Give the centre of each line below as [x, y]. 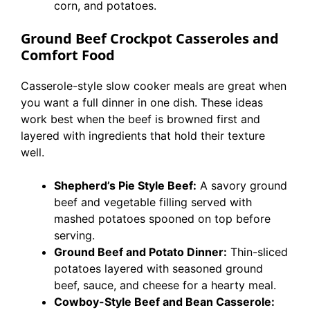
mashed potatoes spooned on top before [162, 219]
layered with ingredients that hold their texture [143, 136]
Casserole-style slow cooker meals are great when [154, 86]
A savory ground [242, 185]
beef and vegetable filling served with [153, 202]
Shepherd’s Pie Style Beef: [125, 185]
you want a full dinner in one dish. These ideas [142, 102]
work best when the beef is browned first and [140, 119]
